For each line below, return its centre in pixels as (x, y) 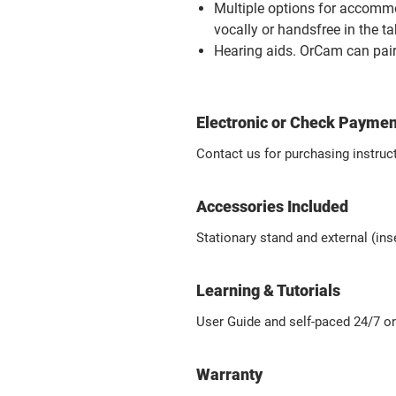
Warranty (229, 374)
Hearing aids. (257, 51)
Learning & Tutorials (268, 290)
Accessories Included (272, 206)
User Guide (230, 322)
